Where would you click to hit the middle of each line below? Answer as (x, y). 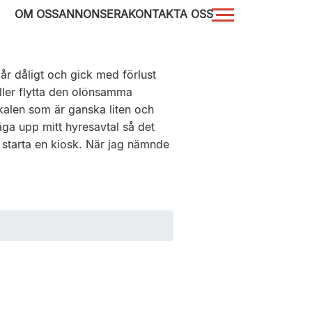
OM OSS (37, 14)
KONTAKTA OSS (171, 14)
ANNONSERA (93, 14)
